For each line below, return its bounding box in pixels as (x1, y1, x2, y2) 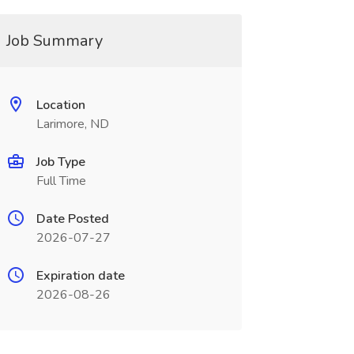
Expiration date (36, 267, 125, 284)
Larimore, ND (36, 115, 109, 133)
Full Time (36, 172, 86, 190)
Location (36, 96, 85, 114)
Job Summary (6, 30, 103, 51)
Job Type (36, 153, 85, 171)
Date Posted (36, 210, 109, 228)
